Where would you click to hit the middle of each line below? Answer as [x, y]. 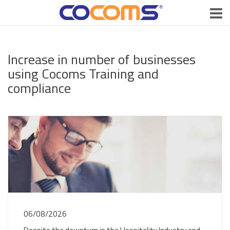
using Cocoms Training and [83, 73]
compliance [39, 88]
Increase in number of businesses [102, 59]
